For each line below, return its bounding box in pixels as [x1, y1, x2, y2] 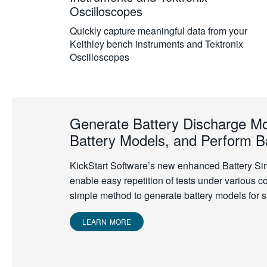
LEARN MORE [82, 216, 131, 226]
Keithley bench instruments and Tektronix [70, 37, 243, 51]
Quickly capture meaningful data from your [70, 24, 247, 38]
